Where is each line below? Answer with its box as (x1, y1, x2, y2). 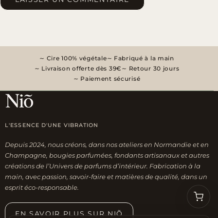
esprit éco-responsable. (5, 183, 79, 192)
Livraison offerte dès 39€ (39, 65, 122, 73)
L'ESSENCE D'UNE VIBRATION (5, 122, 99, 129)
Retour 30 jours (127, 65, 180, 73)
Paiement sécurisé (78, 75, 141, 83)
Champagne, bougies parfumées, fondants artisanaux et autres (5, 151, 209, 160)
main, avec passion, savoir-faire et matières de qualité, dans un (5, 173, 207, 181)
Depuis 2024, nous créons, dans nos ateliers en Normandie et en (5, 141, 209, 149)
